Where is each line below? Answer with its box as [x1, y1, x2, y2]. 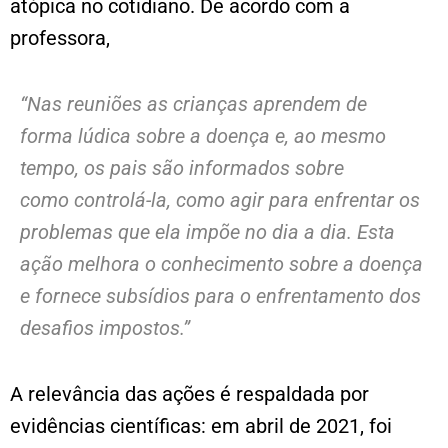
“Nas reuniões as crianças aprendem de [20, 91, 367, 116]
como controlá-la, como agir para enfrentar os [20, 187, 420, 212]
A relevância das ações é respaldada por [10, 381, 369, 406]
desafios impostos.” [20, 315, 190, 340]
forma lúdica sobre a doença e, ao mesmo [20, 123, 386, 148]
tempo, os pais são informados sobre [20, 155, 344, 180]
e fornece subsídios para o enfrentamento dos [20, 283, 421, 308]
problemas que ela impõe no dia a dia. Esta [20, 219, 395, 244]
